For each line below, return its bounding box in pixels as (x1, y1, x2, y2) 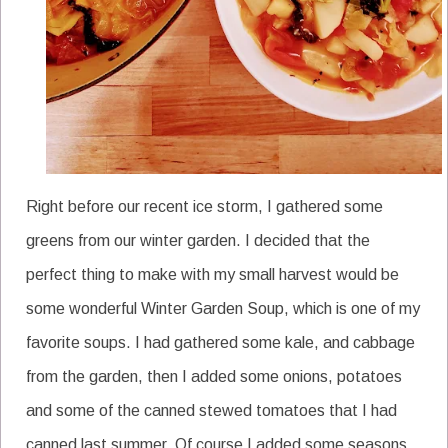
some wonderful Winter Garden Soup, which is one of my (26, 299, 420, 317)
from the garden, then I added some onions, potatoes (26, 367, 402, 385)
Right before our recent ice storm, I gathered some (26, 197, 383, 215)
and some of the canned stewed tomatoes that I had (26, 401, 397, 419)
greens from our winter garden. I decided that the (26, 231, 370, 249)
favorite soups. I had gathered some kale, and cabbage (26, 333, 415, 351)
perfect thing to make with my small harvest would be (26, 265, 399, 283)
